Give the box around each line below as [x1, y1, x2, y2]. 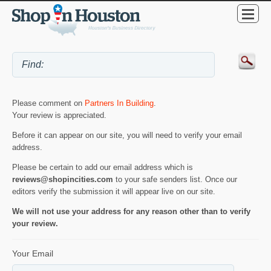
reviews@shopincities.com [12, 175, 113, 184]
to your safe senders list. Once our [113, 175, 237, 184]
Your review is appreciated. [12, 111, 106, 120]
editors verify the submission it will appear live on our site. [12, 187, 215, 197]
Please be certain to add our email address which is [12, 163, 193, 172]
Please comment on [12, 99, 85, 108]
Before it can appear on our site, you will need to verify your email [12, 131, 242, 140]
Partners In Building [85, 99, 154, 108]
